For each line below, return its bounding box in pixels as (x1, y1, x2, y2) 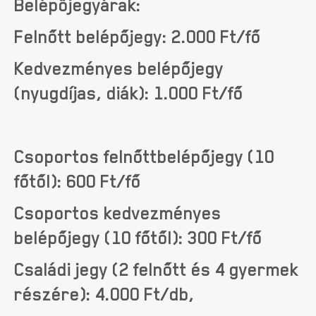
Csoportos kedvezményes (14, 202, 221, 223)
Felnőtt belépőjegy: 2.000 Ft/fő (14, 26, 261, 47)
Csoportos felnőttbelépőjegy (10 (14, 146, 274, 166)
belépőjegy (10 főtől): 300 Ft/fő (14, 227, 262, 248)
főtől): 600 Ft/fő (14, 171, 141, 191)
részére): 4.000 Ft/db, (14, 284, 195, 304)
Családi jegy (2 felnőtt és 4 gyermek (14, 259, 298, 279)
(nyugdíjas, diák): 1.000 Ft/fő (14, 83, 243, 103)
